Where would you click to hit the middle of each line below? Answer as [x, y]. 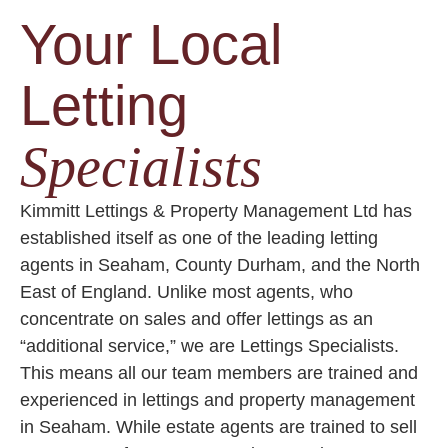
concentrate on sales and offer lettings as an [196, 319]
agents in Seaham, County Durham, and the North [220, 265]
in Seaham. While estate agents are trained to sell [218, 427]
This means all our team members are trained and [219, 373]
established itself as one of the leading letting [199, 238]
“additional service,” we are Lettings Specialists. [209, 346]
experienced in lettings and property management [217, 400]
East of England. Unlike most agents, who [186, 292]
